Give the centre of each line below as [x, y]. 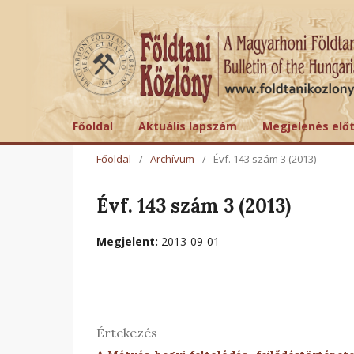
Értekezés [127, 332]
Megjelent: [129, 241]
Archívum [172, 158]
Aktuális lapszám [188, 126]
